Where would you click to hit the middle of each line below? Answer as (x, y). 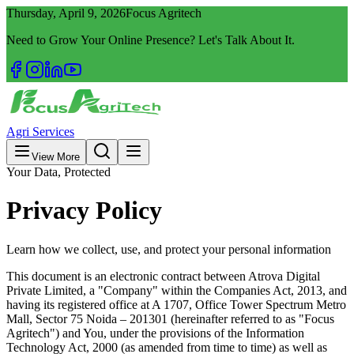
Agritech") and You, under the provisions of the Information (155, 333)
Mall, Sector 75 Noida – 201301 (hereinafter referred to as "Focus (170, 318)
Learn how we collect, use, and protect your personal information (169, 249)
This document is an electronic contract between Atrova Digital (163, 276)
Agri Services (40, 132)
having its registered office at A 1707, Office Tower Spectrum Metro (176, 304)
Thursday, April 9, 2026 (66, 13)
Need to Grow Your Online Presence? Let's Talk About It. (151, 40)
